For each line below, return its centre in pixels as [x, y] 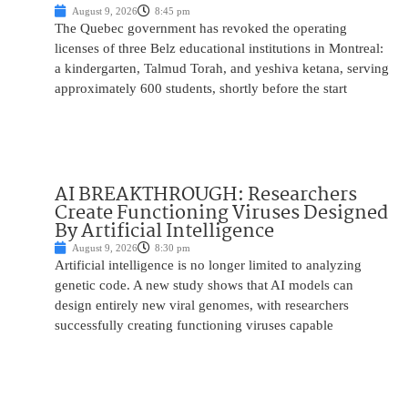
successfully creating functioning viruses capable [194, 325]
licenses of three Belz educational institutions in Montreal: [219, 48]
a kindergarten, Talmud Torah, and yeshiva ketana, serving [222, 68]
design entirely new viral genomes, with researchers [202, 305]
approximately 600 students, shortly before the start [201, 88]
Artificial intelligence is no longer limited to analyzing [208, 265]
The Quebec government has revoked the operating [201, 28]
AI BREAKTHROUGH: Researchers [206, 194]
